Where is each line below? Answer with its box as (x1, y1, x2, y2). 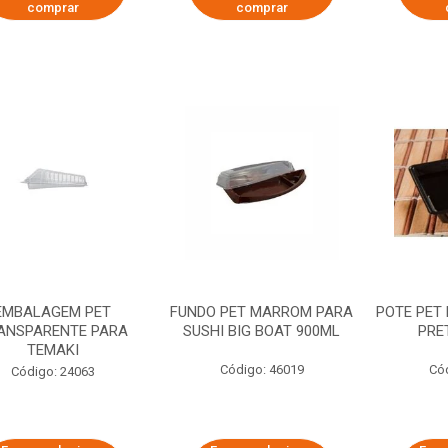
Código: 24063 (10, 364, 95, 379)
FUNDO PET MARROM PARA (170, 303, 354, 321)
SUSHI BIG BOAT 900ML (183, 322, 341, 340)
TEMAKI (26, 341, 79, 359)
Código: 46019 (219, 362, 304, 377)
